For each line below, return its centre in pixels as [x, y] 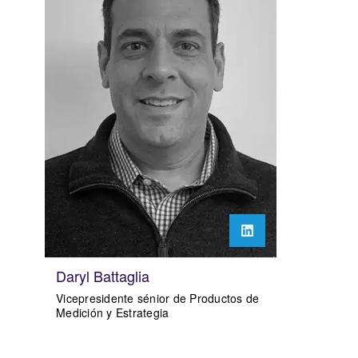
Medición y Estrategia [113, 312]
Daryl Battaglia [103, 275]
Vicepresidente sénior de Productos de [158, 298]
